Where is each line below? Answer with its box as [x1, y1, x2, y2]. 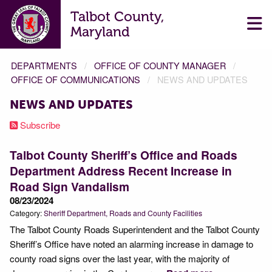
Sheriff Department [44, 208, 106, 218]
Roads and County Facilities [109, 208, 202, 218]
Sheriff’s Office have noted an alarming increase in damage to [10, 237, 253, 250]
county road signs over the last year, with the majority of [10, 251, 229, 265]
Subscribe [18, 118, 60, 131]
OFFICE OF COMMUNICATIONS [11, 73, 140, 86]
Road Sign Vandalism [10, 178, 129, 195]
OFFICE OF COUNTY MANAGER [94, 59, 226, 72]
